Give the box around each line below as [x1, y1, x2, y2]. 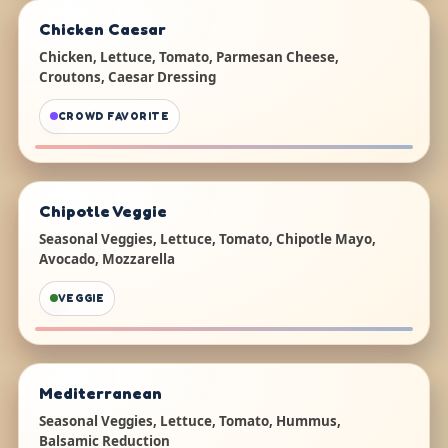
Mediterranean [38, 382, 162, 403]
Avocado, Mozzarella [38, 249, 175, 268]
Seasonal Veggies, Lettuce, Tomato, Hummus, [38, 411, 341, 430]
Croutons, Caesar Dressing [38, 67, 216, 86]
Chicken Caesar [38, 18, 166, 39]
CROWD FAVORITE [57, 109, 170, 123]
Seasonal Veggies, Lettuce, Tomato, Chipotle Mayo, [38, 229, 376, 248]
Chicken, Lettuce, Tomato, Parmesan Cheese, [38, 47, 339, 66]
